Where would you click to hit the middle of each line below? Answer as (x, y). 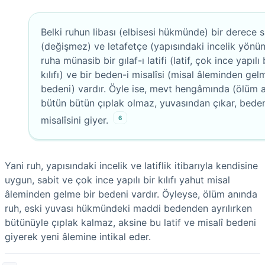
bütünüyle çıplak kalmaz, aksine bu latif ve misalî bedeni (130, 222)
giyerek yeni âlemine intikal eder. (78, 236)
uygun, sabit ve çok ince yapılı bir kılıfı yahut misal (117, 180)
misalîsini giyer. (75, 120)
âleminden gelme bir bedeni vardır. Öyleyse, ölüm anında (131, 194)
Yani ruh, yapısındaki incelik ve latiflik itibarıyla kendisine (131, 165)
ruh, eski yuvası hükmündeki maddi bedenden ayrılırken (128, 208)
